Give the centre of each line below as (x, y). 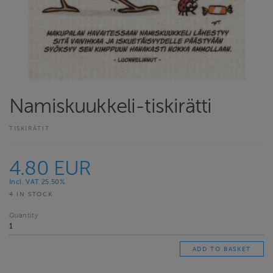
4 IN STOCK (31, 194)
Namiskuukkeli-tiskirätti (111, 107)
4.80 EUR (50, 168)
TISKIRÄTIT (30, 128)
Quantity (24, 216)
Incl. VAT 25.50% (37, 181)
